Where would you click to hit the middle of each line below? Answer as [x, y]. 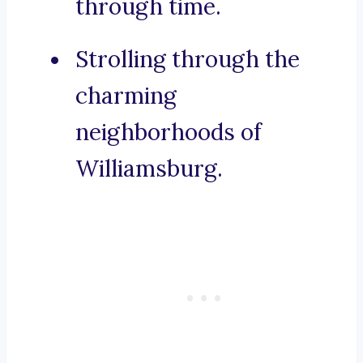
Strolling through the [188, 60]
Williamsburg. [149, 169]
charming [126, 96]
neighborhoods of [169, 132]
